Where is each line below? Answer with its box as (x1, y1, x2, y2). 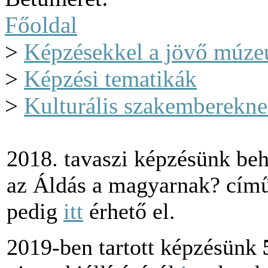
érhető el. (83, 199, 175, 224)
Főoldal (5, 12, 77, 38)
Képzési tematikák (24, 66, 197, 92)
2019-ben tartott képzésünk (7, 234, 263, 260)
